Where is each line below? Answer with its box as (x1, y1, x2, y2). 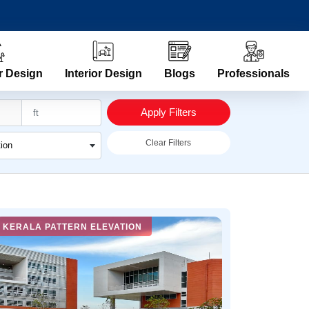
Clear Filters (146, 138, 192, 148)
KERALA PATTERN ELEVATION (3, 222, 142, 232)
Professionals (217, 68, 290, 80)
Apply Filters (140, 106, 197, 119)
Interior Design (65, 68, 142, 80)
